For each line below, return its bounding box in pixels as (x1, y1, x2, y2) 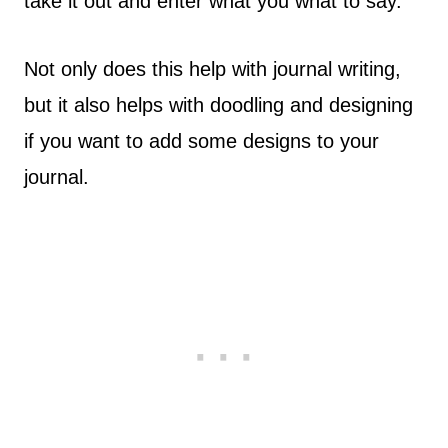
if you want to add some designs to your (24, 130, 379, 152)
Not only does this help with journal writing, (24, 58, 401, 80)
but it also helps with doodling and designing (24, 94, 413, 116)
